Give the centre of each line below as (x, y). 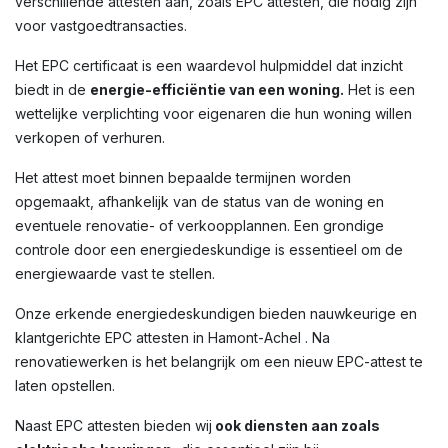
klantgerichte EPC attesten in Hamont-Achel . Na (172, 337)
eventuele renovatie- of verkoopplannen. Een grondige (199, 225)
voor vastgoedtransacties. (101, 25)
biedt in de (52, 89)
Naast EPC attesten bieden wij (113, 425)
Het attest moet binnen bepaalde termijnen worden (183, 177)
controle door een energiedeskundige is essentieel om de (209, 249)
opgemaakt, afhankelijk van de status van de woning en (199, 201)
